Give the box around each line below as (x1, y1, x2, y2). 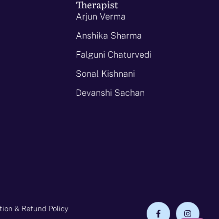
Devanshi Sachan (76, 87, 145, 98)
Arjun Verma (76, 11, 126, 22)
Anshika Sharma (76, 30, 142, 41)
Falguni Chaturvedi (76, 49, 152, 60)
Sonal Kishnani (76, 68, 135, 79)
